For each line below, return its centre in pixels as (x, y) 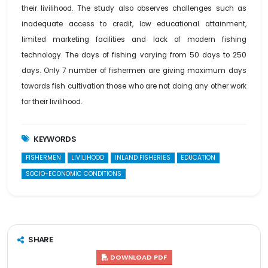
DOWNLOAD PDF (137, 258)
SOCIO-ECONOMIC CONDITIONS (73, 173)
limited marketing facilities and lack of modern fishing (134, 40)
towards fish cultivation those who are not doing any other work (134, 86)
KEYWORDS (55, 139)
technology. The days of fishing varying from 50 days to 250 (134, 55)
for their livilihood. (52, 102)
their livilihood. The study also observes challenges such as (134, 9)
